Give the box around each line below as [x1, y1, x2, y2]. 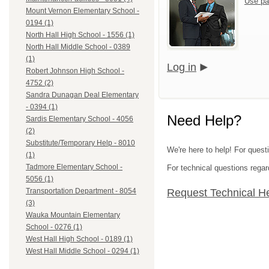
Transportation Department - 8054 [26, 187, 136, 196]
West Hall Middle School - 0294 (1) [26, 247, 139, 256]
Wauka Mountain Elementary [26, 211, 120, 220]
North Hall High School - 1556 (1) [26, 31, 134, 40]
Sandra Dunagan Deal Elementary [26, 91, 139, 100]
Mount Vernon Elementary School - [26, 7, 139, 16]
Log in [167, 61, 196, 73]
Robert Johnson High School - [26, 67, 124, 76]
